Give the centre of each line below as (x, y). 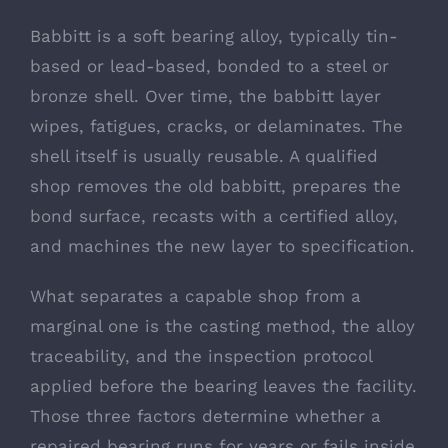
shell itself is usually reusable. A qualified (204, 156)
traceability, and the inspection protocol (201, 356)
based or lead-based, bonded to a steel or (209, 66)
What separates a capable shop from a (195, 296)
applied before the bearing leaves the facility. (223, 386)
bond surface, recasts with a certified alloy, (214, 216)
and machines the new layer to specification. (222, 246)
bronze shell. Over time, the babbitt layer (205, 96)
